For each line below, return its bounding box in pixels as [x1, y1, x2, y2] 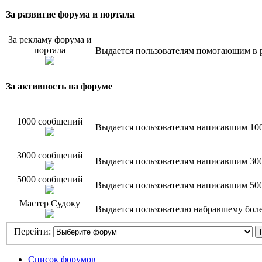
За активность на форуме [6, 81, 112, 91]
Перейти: [14, 226, 51, 237]
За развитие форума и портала [6, 9, 135, 19]
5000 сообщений [16, 174, 83, 184]
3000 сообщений [16, 150, 83, 160]
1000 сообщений [16, 116, 83, 126]
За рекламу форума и [8, 34, 92, 44]
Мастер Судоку [19, 198, 80, 208]
